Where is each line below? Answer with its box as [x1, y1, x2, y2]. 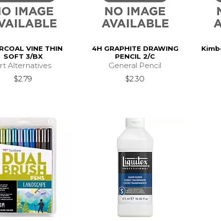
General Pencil [109, 60, 162, 70]
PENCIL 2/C [115, 52, 155, 60]
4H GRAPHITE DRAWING [91, 44, 179, 52]
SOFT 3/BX [3, 52, 43, 60]
